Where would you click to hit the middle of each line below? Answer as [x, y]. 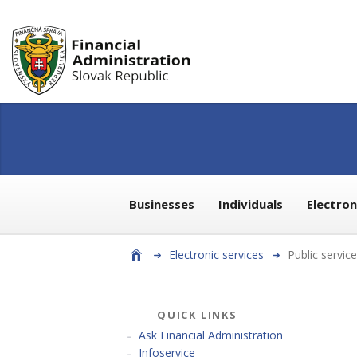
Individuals [251, 204]
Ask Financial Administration [211, 335]
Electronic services [216, 255]
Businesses [162, 204]
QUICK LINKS [197, 315]
